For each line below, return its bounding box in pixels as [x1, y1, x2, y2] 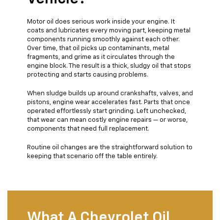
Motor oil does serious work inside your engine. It [27, 18, 175, 25]
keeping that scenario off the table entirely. [27, 153, 158, 160]
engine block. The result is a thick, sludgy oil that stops [27, 62, 191, 69]
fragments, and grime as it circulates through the [27, 54, 175, 60]
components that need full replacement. [27, 125, 149, 132]
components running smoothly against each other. [27, 36, 180, 43]
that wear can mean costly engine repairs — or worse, [27, 116, 188, 123]
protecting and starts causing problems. [27, 71, 148, 78]
